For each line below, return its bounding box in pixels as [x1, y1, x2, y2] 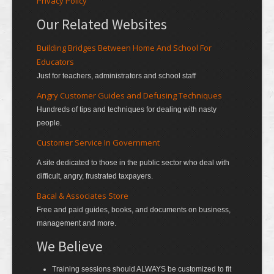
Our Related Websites [37, 15, 167, 34]
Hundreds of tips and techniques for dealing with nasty [37, 105, 217, 114]
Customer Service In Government [37, 137, 160, 149]
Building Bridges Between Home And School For [37, 42, 212, 54]
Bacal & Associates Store [37, 190, 128, 202]
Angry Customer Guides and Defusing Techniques [37, 90, 222, 102]
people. [37, 119, 62, 128]
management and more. [37, 219, 116, 228]
